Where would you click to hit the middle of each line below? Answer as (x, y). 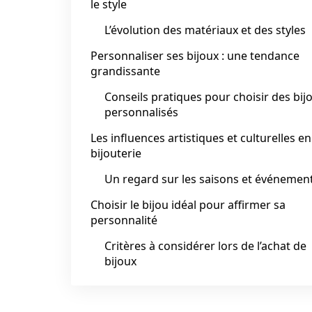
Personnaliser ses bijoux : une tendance (195, 56)
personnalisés (141, 112)
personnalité (124, 220)
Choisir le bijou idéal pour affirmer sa (188, 205)
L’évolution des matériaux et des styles (205, 30)
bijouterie (116, 153)
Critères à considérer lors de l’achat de (205, 246)
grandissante (125, 71)
